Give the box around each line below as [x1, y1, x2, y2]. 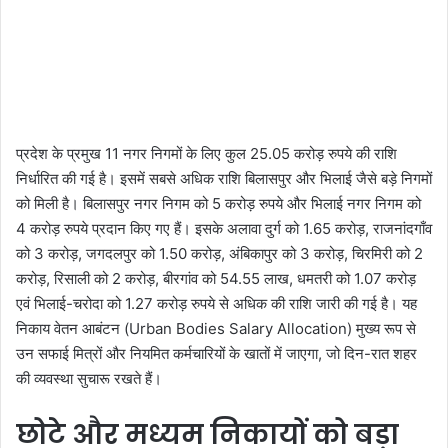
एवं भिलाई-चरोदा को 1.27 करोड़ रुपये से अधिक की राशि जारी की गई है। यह [16, 294, 417, 314]
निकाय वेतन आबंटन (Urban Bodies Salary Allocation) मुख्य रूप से [16, 319, 416, 339]
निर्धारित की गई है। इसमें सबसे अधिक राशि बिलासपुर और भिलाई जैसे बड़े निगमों [16, 169, 432, 189]
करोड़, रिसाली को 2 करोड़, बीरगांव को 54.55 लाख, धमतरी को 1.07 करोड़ [16, 269, 416, 289]
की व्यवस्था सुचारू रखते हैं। [16, 369, 162, 389]
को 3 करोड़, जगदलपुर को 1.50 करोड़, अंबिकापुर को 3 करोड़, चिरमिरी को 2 [16, 244, 423, 264]
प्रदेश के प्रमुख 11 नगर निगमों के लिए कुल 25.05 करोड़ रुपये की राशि [16, 144, 397, 164]
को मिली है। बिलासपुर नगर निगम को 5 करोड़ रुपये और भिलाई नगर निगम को [16, 194, 421, 214]
